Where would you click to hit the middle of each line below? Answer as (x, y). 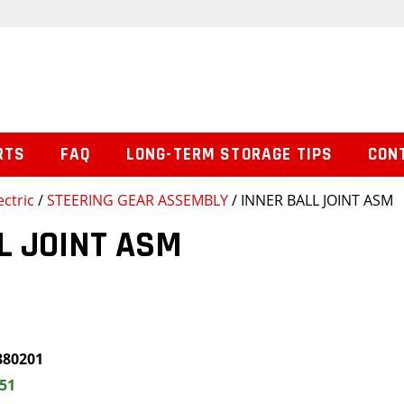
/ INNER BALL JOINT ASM (311, 201)
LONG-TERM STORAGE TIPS (230, 155)
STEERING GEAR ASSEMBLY (138, 201)
